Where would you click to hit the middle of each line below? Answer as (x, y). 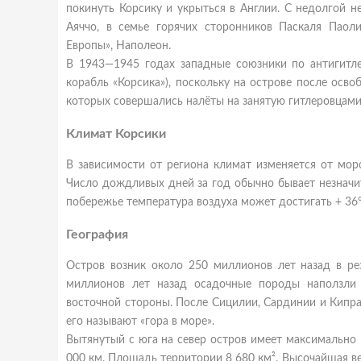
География (97, 234)
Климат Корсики (116, 134)
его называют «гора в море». (140, 322)
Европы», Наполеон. (118, 46)
